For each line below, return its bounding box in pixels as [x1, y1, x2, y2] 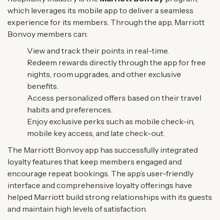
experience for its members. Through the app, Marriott [7, 17, 205, 27]
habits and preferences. [27, 104, 112, 114]
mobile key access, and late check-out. [27, 128, 165, 138]
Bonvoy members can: [7, 28, 88, 39]
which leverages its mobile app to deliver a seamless [7, 5, 193, 15]
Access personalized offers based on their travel [27, 92, 201, 103]
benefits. [27, 81, 58, 91]
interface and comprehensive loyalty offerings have [7, 180, 192, 190]
